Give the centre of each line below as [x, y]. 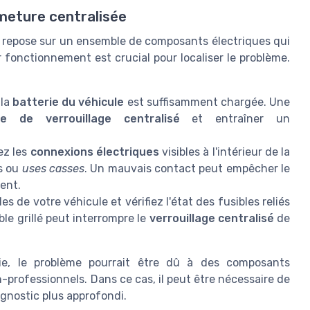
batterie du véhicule [69, 102]
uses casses [53, 168]
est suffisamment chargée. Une [207, 102]
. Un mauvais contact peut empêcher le [187, 168]
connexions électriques [94, 152]
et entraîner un [235, 118]
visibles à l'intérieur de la [225, 152]
